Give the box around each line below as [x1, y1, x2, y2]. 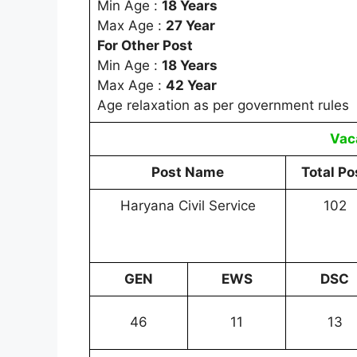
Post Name [151, 163, 224, 180]
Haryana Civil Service [120, 197, 256, 214]
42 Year [165, 76, 217, 93]
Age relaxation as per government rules [96, 96, 349, 113]
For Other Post [96, 37, 193, 53]
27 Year [165, 17, 215, 33]
